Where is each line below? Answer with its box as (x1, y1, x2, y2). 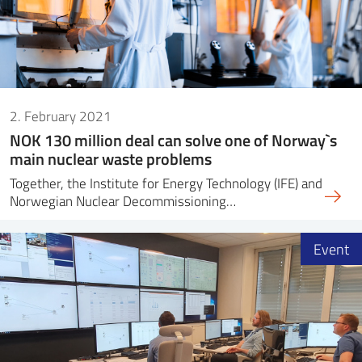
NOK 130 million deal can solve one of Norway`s (10, 128, 337, 151)
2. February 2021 (10, 106, 112, 125)
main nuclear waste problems (10, 146, 212, 170)
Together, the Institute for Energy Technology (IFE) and (10, 173, 322, 192)
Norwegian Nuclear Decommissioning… (10, 191, 236, 210)
